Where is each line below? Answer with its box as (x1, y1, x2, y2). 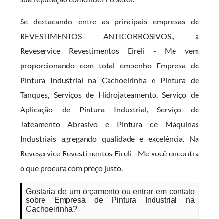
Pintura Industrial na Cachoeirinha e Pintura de (20, 75, 199, 85)
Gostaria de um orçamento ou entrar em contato (26, 187, 195, 196)
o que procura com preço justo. (20, 163, 123, 173)
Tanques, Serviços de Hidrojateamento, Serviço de (20, 90, 199, 99)
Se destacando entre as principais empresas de (20, 17, 199, 26)
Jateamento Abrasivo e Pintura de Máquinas (20, 119, 199, 129)
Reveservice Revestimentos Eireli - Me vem (20, 46, 199, 55)
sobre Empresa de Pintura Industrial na (26, 196, 195, 204)
